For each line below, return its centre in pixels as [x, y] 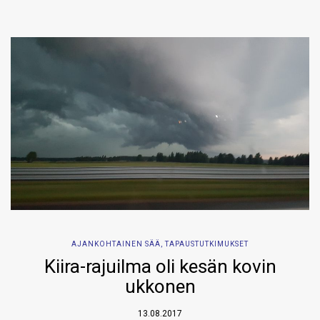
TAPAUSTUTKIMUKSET [207, 244]
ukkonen [160, 287]
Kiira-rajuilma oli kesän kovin [160, 267]
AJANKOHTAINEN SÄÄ [116, 244]
